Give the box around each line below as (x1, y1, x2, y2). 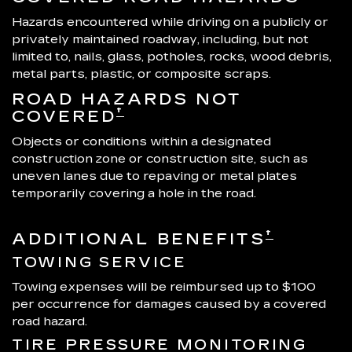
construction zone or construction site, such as (12, 150, 308, 166)
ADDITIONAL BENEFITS (12, 229, 266, 248)
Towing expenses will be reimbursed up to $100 (12, 278, 316, 294)
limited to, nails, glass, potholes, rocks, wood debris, (12, 48, 332, 64)
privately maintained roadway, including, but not (12, 31, 309, 46)
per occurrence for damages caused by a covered (12, 295, 326, 311)
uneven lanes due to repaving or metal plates (12, 167, 297, 183)
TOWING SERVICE (12, 253, 187, 271)
